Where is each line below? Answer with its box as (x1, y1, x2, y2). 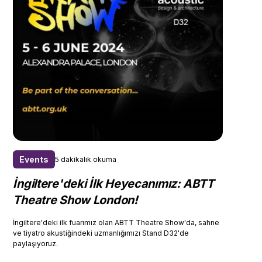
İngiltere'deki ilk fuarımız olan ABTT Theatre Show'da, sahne (13, 218, 220, 227)
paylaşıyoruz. (13, 239, 58, 249)
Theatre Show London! (13, 193, 138, 208)
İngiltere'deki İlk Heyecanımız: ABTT (13, 177, 214, 191)
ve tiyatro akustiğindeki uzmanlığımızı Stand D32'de (13, 229, 189, 238)
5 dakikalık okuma (55, 154, 117, 164)
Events (19, 154, 49, 165)
